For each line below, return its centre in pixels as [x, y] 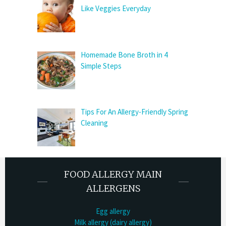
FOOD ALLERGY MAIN [113, 174]
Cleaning [95, 123]
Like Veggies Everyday [116, 9]
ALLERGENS [113, 188]
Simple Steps [101, 66]
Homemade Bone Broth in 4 [124, 54]
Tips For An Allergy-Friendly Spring [135, 111]
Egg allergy [113, 211]
